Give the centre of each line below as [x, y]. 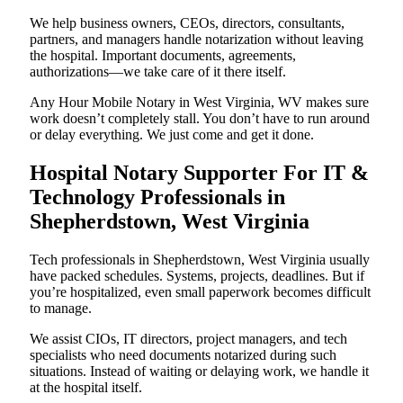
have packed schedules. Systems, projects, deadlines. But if [197, 275]
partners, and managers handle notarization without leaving [197, 39]
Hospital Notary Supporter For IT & [199, 172]
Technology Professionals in [157, 197]
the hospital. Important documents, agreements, [163, 55]
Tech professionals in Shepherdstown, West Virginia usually [200, 259]
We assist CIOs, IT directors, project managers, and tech [188, 338]
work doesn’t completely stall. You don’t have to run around [200, 118]
